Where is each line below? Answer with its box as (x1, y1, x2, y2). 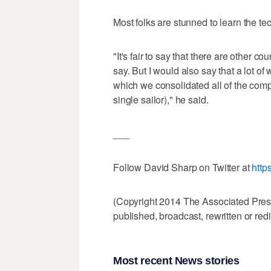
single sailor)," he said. (113, 93, 209, 107)
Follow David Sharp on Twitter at (113, 160, 252, 175)
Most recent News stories (113, 254, 240, 267)
